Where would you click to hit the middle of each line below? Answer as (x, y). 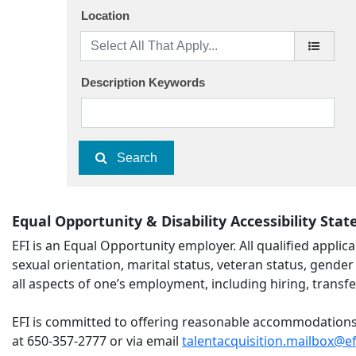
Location (105, 16)
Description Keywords (143, 83)
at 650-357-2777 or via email (97, 341)
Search (137, 158)
